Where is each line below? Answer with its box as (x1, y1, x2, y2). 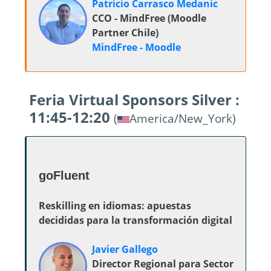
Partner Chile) (92, 26, 158, 39)
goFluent (39, 169, 90, 182)
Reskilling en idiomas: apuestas (39, 199, 191, 212)
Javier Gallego (92, 243, 158, 256)
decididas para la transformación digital (39, 214, 232, 227)
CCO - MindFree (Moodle (92, 11, 206, 25)
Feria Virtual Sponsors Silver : (29, 90, 240, 109)
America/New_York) (129, 110, 236, 126)
